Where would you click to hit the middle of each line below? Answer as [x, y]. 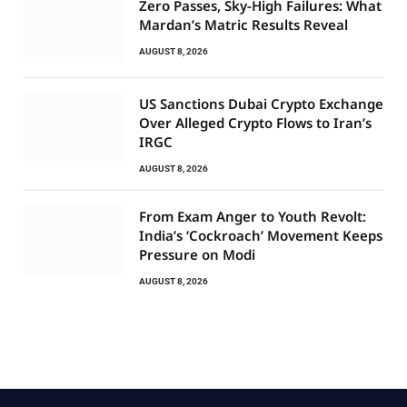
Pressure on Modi [197, 254]
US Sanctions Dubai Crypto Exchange [261, 103]
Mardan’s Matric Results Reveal [243, 24]
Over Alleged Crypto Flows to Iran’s [255, 122]
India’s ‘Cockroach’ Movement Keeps [261, 235]
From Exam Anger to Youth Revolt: [253, 216]
